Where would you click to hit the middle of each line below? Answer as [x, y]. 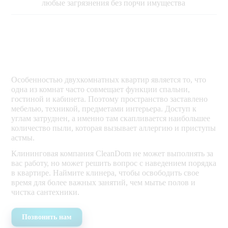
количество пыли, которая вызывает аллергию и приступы [114, 128]
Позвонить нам [47, 217]
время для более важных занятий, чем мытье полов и [104, 183]
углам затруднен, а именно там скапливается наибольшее [111, 119]
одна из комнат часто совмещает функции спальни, [101, 90]
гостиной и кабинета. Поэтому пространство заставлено [110, 99]
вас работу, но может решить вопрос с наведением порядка [114, 163]
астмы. [23, 138]
